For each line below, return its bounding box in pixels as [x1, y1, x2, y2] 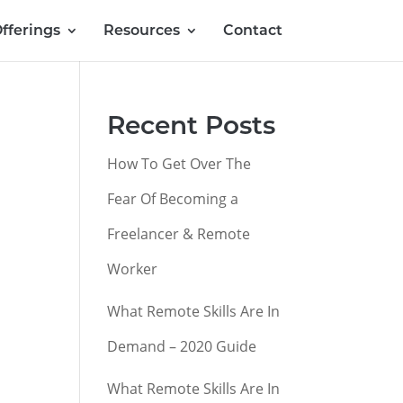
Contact [222, 22, 282, 39]
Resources [103, 22, 180, 39]
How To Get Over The [107, 154, 252, 174]
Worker [107, 259, 158, 279]
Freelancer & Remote [107, 224, 251, 244]
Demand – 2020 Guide [107, 336, 257, 356]
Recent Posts [107, 110, 276, 140]
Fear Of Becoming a [107, 189, 239, 209]
